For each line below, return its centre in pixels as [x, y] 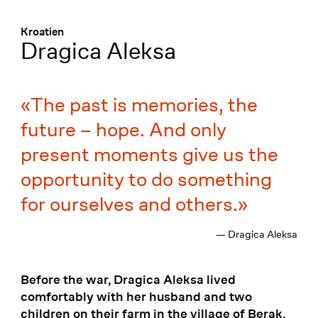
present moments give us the [149, 155]
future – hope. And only [123, 130]
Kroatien [42, 32]
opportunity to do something [146, 180]
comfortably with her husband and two [136, 297]
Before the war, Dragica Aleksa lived [128, 280]
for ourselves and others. [129, 204]
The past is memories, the [144, 105]
